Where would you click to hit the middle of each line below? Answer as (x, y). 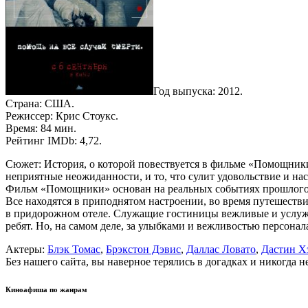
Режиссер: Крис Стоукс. (62, 115)
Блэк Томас (74, 249)
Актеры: (26, 249)
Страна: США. (40, 103)
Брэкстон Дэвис (143, 249)
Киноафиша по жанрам (46, 289)
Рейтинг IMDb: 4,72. (54, 140)
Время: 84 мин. (41, 128)
